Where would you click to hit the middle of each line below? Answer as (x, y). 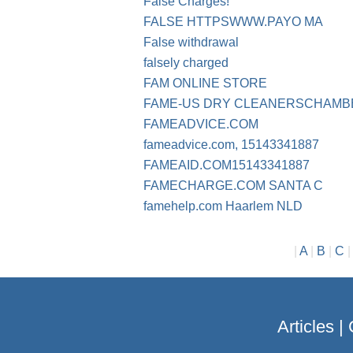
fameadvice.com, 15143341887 (231, 145)
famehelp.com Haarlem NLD (223, 206)
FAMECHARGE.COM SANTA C (233, 186)
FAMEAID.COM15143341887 (227, 165)
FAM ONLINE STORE (205, 84)
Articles (305, 327)
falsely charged (186, 63)
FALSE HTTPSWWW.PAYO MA (233, 22)
